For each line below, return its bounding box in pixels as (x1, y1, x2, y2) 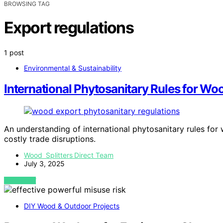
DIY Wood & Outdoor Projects (24, 202, 119, 211)
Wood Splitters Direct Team (24, 151, 113, 160)
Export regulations (4, 18, 134, 38)
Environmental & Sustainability (24, 63, 121, 72)
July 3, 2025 (24, 159, 65, 168)
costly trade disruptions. (4, 134, 96, 144)
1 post (4, 48, 24, 57)
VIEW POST (4, 177, 36, 185)
